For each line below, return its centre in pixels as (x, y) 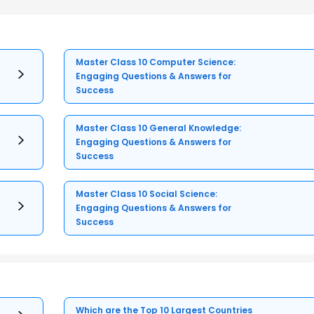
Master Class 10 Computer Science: (156, 62)
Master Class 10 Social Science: (147, 194)
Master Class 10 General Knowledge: (159, 128)
